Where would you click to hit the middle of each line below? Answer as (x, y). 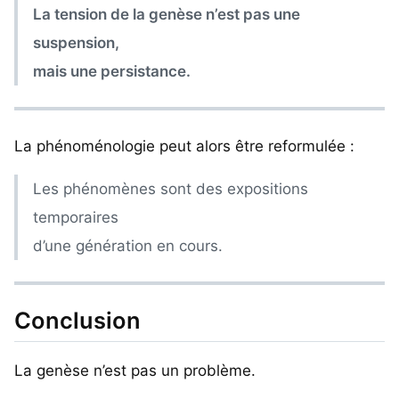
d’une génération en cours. (128, 246)
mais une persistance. (112, 71)
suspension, (77, 42)
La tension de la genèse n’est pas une (167, 14)
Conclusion (77, 321)
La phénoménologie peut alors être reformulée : (184, 147)
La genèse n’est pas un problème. (135, 371)
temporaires (76, 218)
